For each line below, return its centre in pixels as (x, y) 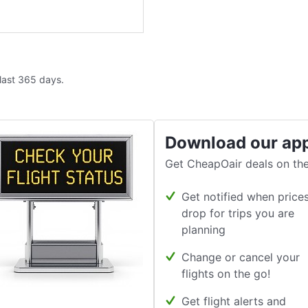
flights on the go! (226, 274)
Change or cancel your (241, 257)
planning (203, 230)
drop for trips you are (238, 213)
